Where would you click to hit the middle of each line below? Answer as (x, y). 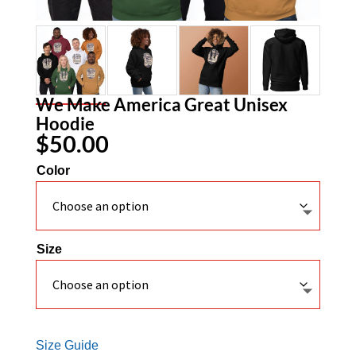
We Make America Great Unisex (161, 104)
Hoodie (65, 123)
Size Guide (67, 345)
